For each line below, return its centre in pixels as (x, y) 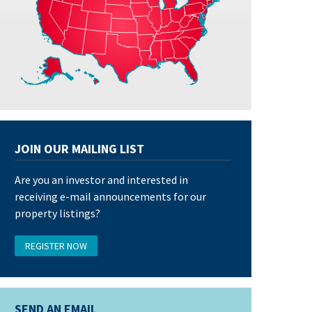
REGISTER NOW (56, 246)
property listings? (57, 213)
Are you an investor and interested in (101, 180)
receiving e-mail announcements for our (110, 197)
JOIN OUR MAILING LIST (79, 149)
